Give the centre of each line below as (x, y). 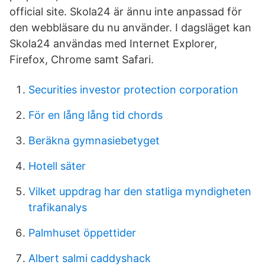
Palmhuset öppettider (82, 233)
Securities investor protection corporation (133, 90)
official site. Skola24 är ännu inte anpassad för (126, 12)
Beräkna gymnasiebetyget (94, 140)
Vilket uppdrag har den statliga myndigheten (140, 191)
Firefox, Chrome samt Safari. (82, 59)
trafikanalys (58, 207)
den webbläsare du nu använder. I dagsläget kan (130, 28)
